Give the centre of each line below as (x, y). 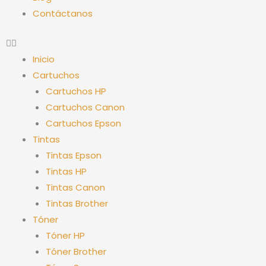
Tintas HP (66, 171)
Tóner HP (66, 235)
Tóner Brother (76, 251)
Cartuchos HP (76, 91)
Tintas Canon (76, 187)
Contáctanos (62, 13)
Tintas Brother (77, 203)
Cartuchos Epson (84, 123)
